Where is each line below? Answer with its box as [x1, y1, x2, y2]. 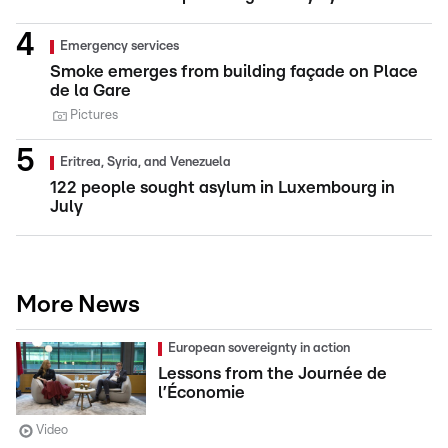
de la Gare [50, 82, 131, 99]
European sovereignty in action [168, 342, 350, 355]
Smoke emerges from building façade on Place [50, 63, 418, 80]
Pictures [70, 109, 118, 122]
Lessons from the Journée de [158, 365, 387, 382]
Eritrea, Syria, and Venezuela [60, 156, 231, 169]
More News [16, 293, 140, 317]
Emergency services [60, 40, 179, 53]
